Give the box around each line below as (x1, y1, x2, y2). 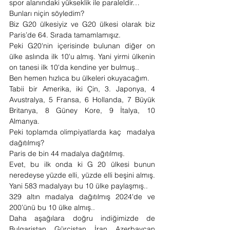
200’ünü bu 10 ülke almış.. (9, 203, 95, 212)
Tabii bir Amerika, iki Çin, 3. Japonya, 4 (9, 84, 155, 93)
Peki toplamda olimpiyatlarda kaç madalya (9, 127, 155, 137)
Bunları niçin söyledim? (9, 9, 86, 18)
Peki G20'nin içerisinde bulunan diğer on (9, 41, 155, 50)
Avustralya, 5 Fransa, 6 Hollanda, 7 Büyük (9, 95, 155, 104)
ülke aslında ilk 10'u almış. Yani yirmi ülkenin (9, 52, 155, 61)
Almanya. (9, 117, 42, 126)
